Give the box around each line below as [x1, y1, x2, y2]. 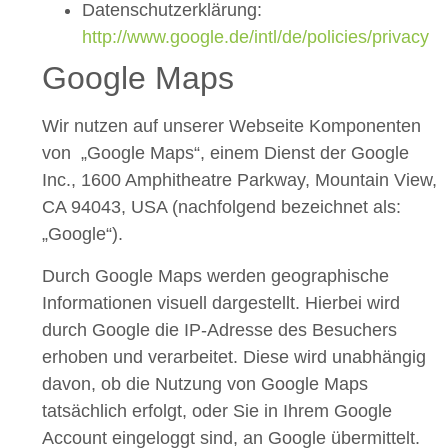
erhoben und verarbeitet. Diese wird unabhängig [42, 346, 426, 367]
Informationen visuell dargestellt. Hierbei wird [42, 292, 400, 313]
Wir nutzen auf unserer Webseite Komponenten [42, 116, 421, 137]
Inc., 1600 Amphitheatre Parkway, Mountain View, [42, 170, 437, 191]
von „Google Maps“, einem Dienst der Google [42, 143, 409, 164]
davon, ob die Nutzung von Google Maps [42, 373, 368, 394]
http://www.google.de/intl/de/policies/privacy [82, 27, 429, 48]
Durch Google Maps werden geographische [42, 265, 389, 286]
